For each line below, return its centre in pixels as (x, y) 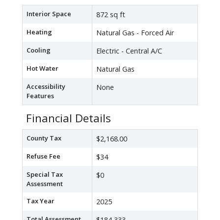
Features (40, 96)
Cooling (39, 50)
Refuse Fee (43, 156)
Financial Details (69, 118)
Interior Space (49, 14)
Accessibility (46, 87)
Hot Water (42, 69)
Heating (39, 32)
